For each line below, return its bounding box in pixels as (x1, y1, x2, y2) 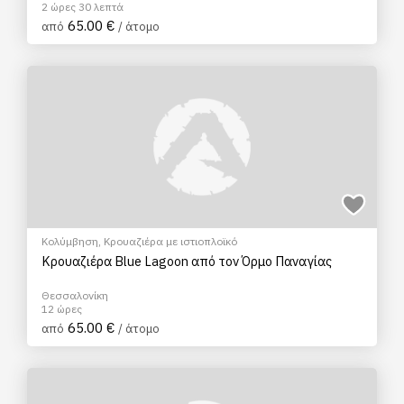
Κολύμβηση (41, 234, 98, 248)
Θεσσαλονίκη (41, 289, 108, 302)
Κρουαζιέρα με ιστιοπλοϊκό (104, 234, 237, 248)
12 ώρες (41, 302, 82, 316)
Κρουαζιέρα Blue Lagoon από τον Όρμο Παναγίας (41, 252, 332, 270)
